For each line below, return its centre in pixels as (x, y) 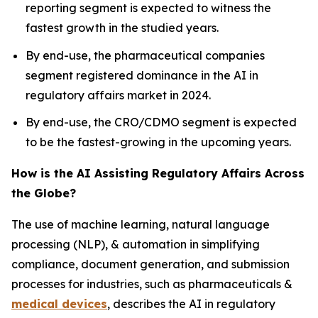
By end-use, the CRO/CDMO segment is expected (161, 122)
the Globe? (44, 193)
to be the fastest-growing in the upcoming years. (158, 142)
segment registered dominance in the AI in (142, 75)
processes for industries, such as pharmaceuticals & (152, 284)
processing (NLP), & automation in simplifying (136, 245)
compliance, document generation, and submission (150, 264)
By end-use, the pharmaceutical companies (145, 55)
